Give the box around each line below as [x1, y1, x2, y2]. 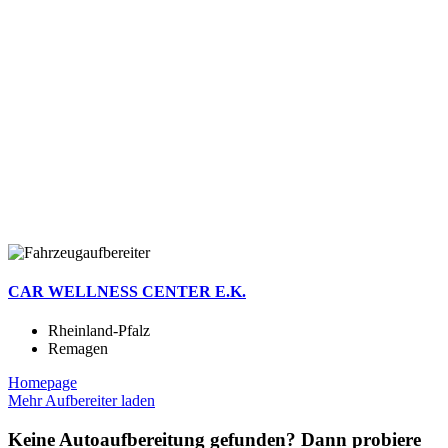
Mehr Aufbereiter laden [8, 392, 155, 410]
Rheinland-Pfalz [48, 322, 150, 340]
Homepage [8, 374, 77, 392]
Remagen [48, 340, 108, 358]
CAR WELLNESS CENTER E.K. [8, 282, 246, 300]
